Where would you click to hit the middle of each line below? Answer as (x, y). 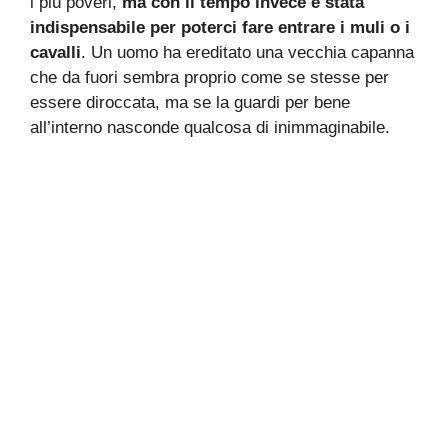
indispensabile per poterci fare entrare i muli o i (220, 28)
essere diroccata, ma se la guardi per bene (190, 103)
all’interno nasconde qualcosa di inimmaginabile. (210, 128)
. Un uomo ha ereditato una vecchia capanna (247, 53)
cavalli (55, 53)
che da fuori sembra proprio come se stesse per (209, 78)
